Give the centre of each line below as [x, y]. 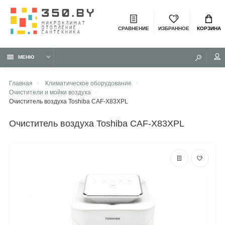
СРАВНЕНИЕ [134, 29]
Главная [21, 83]
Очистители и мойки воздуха [50, 92]
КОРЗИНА [209, 29]
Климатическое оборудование [88, 83]
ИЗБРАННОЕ [174, 29]
